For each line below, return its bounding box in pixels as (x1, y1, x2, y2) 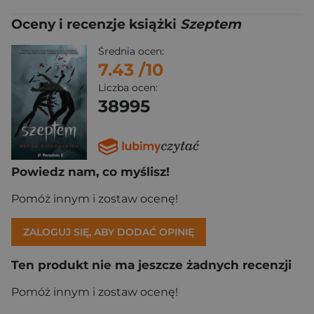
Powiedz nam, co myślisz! (11, 164, 170, 179)
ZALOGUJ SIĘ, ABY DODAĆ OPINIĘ (23, 225, 194, 238)
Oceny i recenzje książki (11, 16, 180, 32)
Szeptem (180, 16, 241, 32)
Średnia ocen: (98, 45, 164, 57)
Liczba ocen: (98, 81, 158, 94)
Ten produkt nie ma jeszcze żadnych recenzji (11, 257, 292, 272)
